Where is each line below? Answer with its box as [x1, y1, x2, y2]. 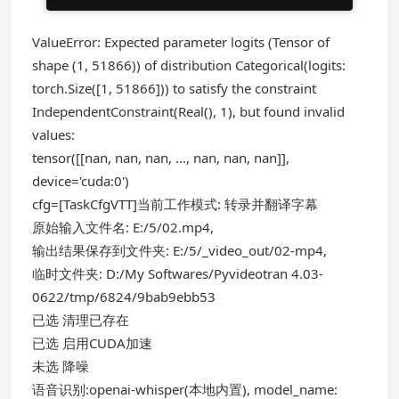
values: [32, 126, 75, 143]
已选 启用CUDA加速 [32, 334, 152, 352]
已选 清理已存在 [32, 311, 129, 329]
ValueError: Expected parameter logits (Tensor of [32, 33, 330, 51]
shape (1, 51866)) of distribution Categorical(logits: [32, 56, 346, 74]
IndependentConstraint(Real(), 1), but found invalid [32, 102, 345, 120]
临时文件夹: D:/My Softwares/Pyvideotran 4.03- [32, 265, 323, 282]
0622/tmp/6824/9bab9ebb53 [32, 288, 216, 305]
